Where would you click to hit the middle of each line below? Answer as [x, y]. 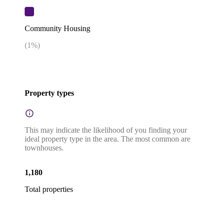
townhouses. [44, 147]
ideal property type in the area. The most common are [108, 139]
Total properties [49, 189]
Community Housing [57, 29]
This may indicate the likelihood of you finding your [106, 130]
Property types [49, 93]
